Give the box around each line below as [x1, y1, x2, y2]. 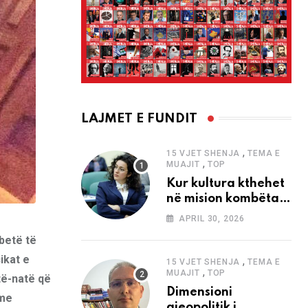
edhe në [166, 207, 215, 220]
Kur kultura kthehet [166, 177, 285, 190]
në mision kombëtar [166, 192, 285, 205]
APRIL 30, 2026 [178, 213, 245, 223]
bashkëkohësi [166, 222, 248, 235]
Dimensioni [166, 285, 232, 298]
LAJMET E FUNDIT [81, 111, 197, 125]
